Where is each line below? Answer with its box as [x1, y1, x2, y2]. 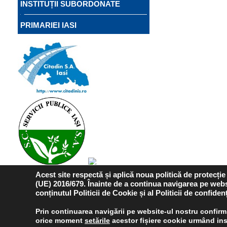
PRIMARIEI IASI [20, 21, 77, 30]
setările [85, 216, 110, 224]
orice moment [35, 216, 85, 224]
